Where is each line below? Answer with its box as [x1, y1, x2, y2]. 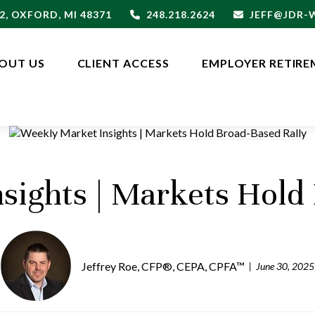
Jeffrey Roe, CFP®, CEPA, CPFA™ [82, 259, 245, 273]
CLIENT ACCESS [77, 56, 169, 70]
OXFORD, [11, 8, 62, 20]
